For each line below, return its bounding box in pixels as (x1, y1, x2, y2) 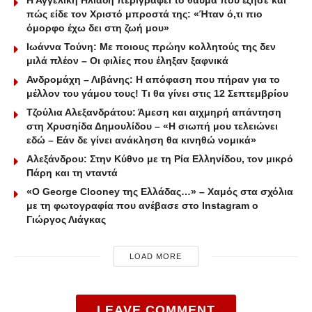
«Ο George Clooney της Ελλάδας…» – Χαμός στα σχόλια (26, 186, 293, 198)
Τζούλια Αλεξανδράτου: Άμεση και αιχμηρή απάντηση (26, 107, 281, 118)
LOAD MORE (130, 252, 182, 261)
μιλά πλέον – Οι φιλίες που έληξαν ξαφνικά (26, 55, 228, 67)
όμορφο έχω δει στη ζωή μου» (26, 22, 169, 34)
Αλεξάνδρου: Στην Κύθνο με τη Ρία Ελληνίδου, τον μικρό (26, 153, 293, 165)
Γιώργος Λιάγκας (26, 214, 106, 226)
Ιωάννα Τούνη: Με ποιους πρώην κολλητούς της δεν (26, 41, 276, 53)
